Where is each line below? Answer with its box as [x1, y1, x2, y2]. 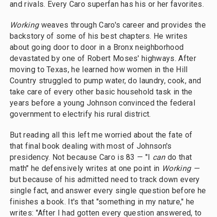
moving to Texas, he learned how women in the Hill [10, 65, 188, 74]
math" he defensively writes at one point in [10, 164, 162, 173]
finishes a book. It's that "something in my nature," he [10, 197, 195, 206]
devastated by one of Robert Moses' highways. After [10, 54, 196, 63]
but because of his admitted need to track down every [10, 175, 200, 184]
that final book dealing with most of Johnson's [10, 141, 172, 151]
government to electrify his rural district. [10, 109, 151, 119]
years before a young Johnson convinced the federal [10, 98, 195, 108]
